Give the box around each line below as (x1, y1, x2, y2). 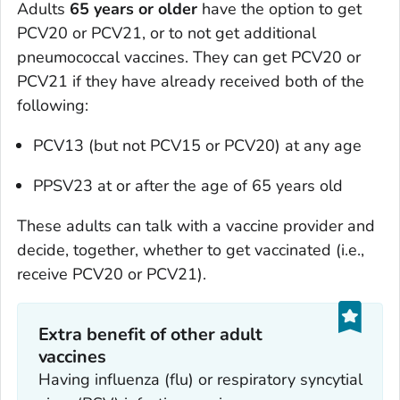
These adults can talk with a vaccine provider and (17, 214, 375, 237)
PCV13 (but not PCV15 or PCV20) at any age (33, 134, 362, 156)
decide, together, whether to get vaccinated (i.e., (17, 238, 364, 261)
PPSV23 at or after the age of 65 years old (33, 174, 343, 196)
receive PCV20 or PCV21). (17, 262, 206, 285)
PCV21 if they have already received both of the (17, 70, 364, 92)
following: (17, 94, 88, 116)
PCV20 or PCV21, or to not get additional (17, 21, 316, 44)
